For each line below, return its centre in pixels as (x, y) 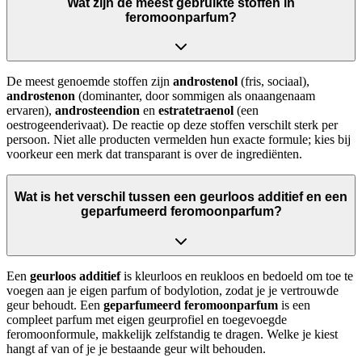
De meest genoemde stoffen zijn (90, 82)
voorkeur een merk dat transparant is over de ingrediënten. (154, 154)
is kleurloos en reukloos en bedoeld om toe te (237, 276)
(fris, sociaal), (274, 82)
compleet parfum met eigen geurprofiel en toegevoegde (147, 319)
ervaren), (31, 111)
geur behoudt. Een (55, 305)
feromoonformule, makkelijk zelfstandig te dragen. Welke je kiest (172, 334)
